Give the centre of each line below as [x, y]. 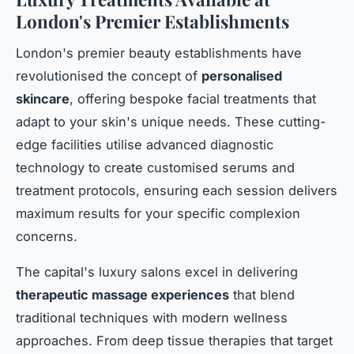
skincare [43, 99]
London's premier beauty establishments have [159, 53]
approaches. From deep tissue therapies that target [174, 341]
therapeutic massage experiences [122, 295]
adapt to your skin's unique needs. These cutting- [171, 122]
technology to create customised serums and [155, 168]
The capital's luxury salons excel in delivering [157, 272]
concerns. [47, 237]
